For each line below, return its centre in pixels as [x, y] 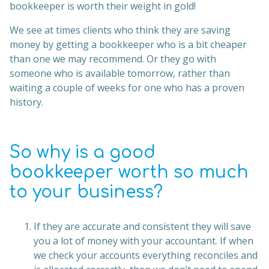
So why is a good [83, 153]
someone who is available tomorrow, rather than [120, 73]
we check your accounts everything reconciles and [146, 255]
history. [26, 102]
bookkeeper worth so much [129, 172]
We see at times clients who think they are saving [120, 30]
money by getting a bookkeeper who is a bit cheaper [128, 44]
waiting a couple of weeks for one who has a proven [127, 88]
